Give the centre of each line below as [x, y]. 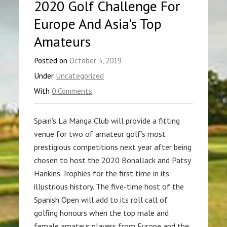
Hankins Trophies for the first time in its [102, 174]
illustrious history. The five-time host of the [109, 187]
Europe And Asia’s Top [98, 24]
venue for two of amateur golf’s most [100, 134]
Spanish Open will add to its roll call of [101, 200]
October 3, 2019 [96, 61]
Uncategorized [80, 76]
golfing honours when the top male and [102, 213]
